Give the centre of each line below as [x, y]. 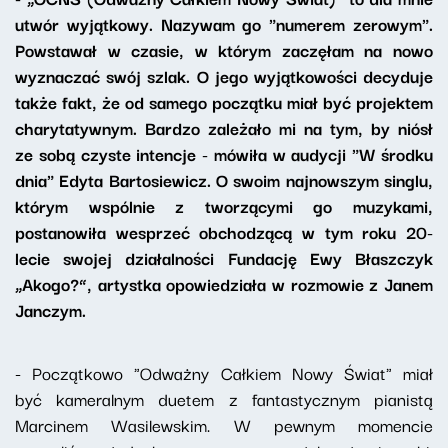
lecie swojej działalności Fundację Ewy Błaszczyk [224, 258]
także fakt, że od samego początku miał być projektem [224, 102]
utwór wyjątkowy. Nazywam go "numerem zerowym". [224, 24]
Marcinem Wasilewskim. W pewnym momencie [224, 425]
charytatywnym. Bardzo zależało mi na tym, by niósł [224, 128]
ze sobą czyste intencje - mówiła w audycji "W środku [224, 154]
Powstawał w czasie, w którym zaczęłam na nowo [224, 50]
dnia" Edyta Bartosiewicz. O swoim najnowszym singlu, [224, 180]
